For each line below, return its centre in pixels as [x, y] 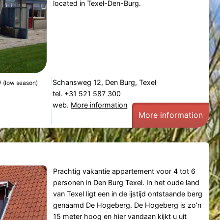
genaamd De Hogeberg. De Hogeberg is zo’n [127, 205]
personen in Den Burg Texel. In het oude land [126, 182]
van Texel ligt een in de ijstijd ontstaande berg [127, 193]
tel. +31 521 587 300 [88, 93]
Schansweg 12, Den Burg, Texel [105, 82]
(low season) [21, 82]
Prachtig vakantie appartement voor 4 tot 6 [124, 171]
